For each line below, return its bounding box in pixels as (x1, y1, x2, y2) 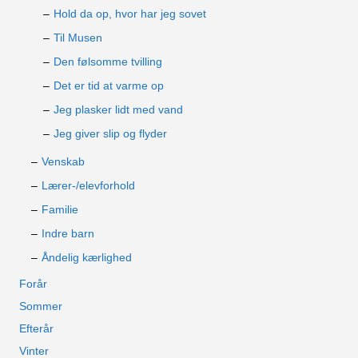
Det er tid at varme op (54, 79, 164, 92)
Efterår (19, 322, 54, 335)
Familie (42, 203, 78, 216)
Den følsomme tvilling (54, 55, 162, 68)
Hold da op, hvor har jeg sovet (54, 7, 206, 20)
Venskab (42, 155, 85, 168)
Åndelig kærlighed (42, 251, 132, 264)
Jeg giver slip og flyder (54, 127, 167, 140)
